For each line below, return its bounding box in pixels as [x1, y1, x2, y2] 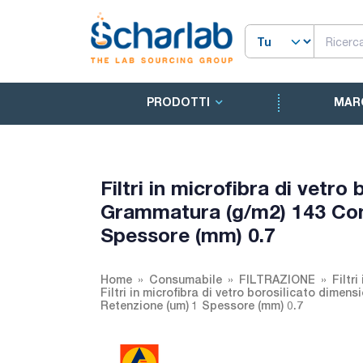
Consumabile [149, 272, 222, 286]
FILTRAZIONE [239, 272, 315, 286]
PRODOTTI [146, 95, 210, 109]
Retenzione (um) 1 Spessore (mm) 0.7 [100, 298, 303, 312]
